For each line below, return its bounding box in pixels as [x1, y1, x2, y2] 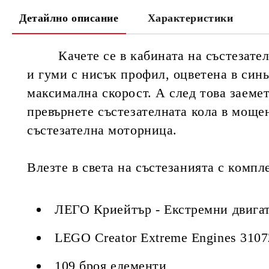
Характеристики [147, 12, 234, 24]
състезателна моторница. [27, 122, 177, 138]
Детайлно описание [19, 12, 119, 24]
